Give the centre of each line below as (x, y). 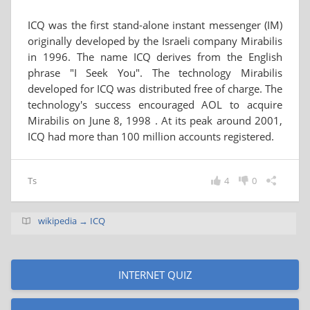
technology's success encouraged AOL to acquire (155, 104)
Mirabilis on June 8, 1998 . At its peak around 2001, (155, 120)
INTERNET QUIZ (155, 275)
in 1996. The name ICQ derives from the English (155, 57)
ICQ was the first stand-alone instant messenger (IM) (155, 25)
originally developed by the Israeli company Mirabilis (155, 41)
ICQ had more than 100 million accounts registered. (151, 136)
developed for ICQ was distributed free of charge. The (155, 89)
